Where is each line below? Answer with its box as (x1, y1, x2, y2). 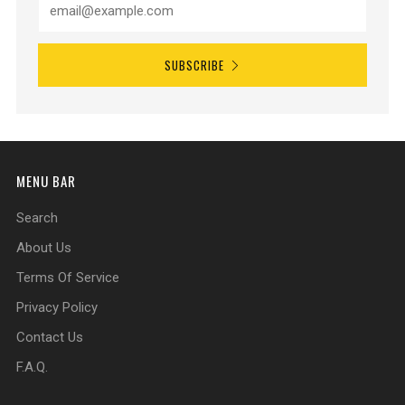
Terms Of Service (16, 269, 119, 286)
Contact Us (16, 329, 83, 345)
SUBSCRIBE (164, 56, 224, 74)
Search (16, 210, 58, 226)
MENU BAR (16, 171, 76, 191)
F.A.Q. (16, 359, 48, 375)
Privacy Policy (16, 299, 98, 316)
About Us (16, 240, 71, 256)
